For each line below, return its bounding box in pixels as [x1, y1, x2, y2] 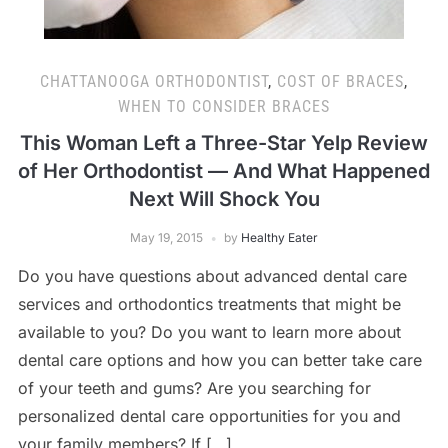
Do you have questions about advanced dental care [17, 266, 407, 286]
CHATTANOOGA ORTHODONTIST [40, 72, 268, 91]
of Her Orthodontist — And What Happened [18, 159, 430, 183]
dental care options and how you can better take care [17, 350, 422, 370]
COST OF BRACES [277, 72, 404, 91]
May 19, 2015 [130, 230, 203, 245]
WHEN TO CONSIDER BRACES [118, 97, 330, 116]
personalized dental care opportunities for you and [17, 406, 401, 426]
